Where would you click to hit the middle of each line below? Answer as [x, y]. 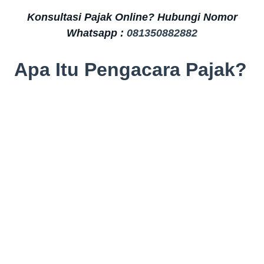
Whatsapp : [97, 33]
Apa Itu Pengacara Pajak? [131, 69]
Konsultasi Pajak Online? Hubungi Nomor [132, 17]
